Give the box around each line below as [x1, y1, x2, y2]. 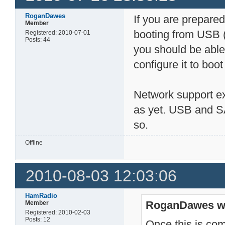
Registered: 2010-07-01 [25, 29, 91, 36]
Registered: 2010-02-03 [25, 209, 91, 216]
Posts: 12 [25, 216, 51, 223]
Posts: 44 [25, 36, 51, 43]
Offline [25, 139, 43, 146]
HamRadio [25, 192, 58, 200]
